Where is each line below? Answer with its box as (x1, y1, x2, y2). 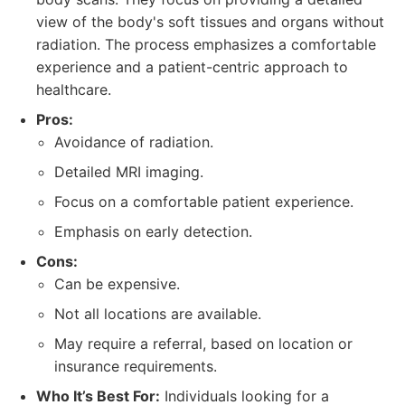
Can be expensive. (54, 275, 180, 293)
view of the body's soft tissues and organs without (36, 13, 384, 31)
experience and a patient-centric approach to (36, 58, 348, 76)
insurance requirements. (54, 357, 217, 375)
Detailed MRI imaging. (54, 163, 203, 181)
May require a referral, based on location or (54, 334, 353, 353)
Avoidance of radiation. (54, 133, 213, 151)
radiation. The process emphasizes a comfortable (36, 35, 376, 53)
